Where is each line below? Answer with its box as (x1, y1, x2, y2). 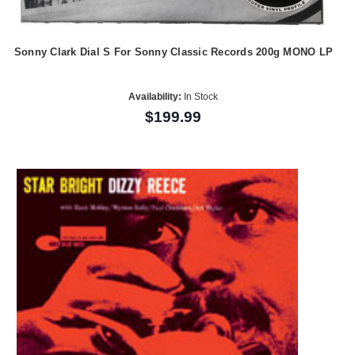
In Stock (181, 90, 219, 102)
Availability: (128, 90, 182, 102)
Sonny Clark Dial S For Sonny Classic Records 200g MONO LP (13, 46, 334, 59)
